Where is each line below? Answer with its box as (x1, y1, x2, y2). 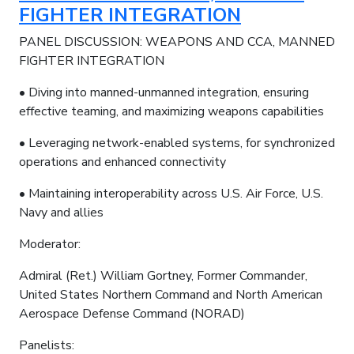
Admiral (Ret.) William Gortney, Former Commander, (19, 266, 307, 284)
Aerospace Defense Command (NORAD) (19, 304, 245, 322)
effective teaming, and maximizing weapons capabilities (19, 102, 324, 120)
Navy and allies (19, 203, 104, 221)
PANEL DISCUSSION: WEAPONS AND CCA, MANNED (19, 32, 335, 51)
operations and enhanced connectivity (19, 153, 226, 171)
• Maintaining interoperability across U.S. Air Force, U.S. (19, 184, 323, 202)
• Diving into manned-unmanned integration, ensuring (19, 83, 309, 101)
